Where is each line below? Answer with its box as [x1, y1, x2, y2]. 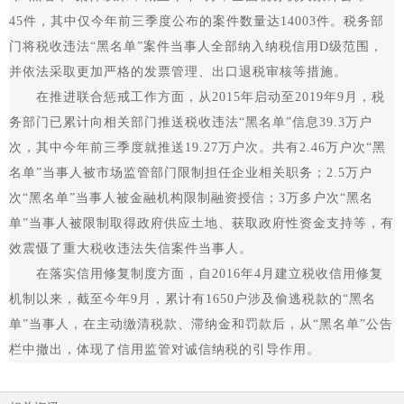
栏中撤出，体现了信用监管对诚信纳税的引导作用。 [9, 343, 320, 357]
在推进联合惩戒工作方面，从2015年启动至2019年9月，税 [9, 90, 385, 105]
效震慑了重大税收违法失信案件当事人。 [9, 242, 252, 256]
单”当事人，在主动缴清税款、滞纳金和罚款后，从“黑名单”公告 [9, 317, 393, 332]
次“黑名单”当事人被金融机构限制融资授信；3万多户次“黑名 [9, 191, 373, 206]
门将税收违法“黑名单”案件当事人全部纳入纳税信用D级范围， [9, 40, 383, 54]
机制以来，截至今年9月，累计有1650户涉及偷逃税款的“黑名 [9, 292, 376, 307]
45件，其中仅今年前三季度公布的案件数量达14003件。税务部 [9, 14, 384, 29]
